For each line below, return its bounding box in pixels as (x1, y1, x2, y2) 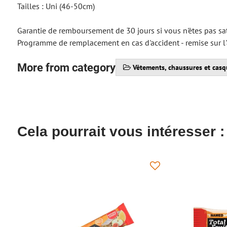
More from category (17, 61, 116, 74)
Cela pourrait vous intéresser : (17, 124, 224, 139)
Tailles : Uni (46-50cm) (17, 1, 95, 11)
